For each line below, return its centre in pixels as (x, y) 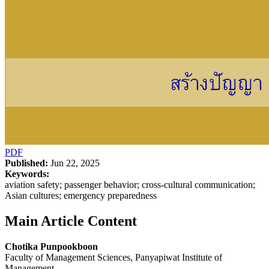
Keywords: (27, 174)
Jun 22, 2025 (74, 163)
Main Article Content (71, 221)
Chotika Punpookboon (51, 246)
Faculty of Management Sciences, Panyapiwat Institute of (113, 257)
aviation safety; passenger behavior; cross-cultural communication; (130, 184)
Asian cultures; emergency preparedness (81, 195)
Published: (26, 163)
